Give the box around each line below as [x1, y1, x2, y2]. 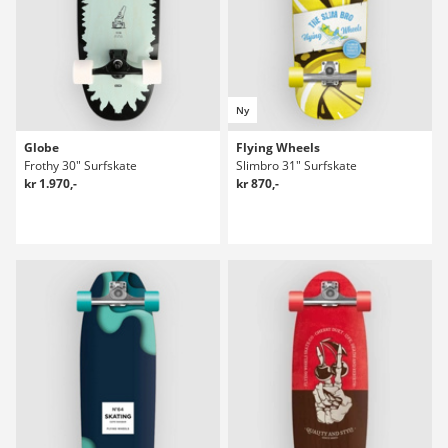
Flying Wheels [236, 139, 320, 156]
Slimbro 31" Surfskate [236, 157, 357, 174]
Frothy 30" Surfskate [24, 157, 137, 174]
